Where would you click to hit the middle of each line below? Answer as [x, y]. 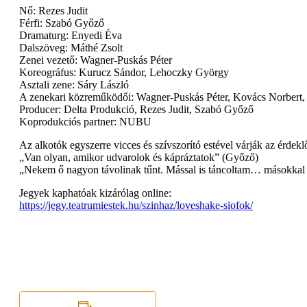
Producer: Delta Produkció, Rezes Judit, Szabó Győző [136, 110]
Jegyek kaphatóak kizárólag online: [95, 193]
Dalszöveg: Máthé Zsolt [71, 48]
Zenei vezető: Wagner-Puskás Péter [96, 60]
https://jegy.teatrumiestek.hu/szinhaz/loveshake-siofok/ [136, 206]
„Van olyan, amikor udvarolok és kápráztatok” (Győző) [139, 158]
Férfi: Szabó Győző [62, 23]
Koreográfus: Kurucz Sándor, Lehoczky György [124, 73]
